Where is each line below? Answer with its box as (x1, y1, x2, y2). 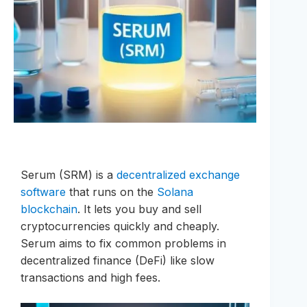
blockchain (21, 202, 77, 217)
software (21, 185, 66, 199)
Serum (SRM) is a (21, 168, 116, 182)
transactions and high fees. (21, 271, 160, 285)
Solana (157, 185, 193, 199)
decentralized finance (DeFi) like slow (21, 254, 214, 268)
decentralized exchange (116, 168, 240, 182)
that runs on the (66, 185, 157, 199)
